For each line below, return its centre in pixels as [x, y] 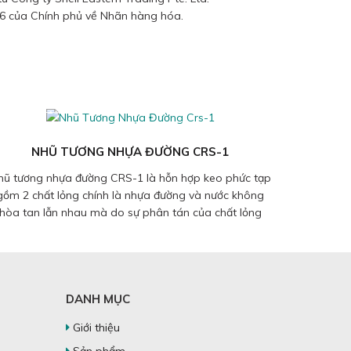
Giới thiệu [94, 328]
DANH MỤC [98, 299]
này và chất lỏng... [130, 230]
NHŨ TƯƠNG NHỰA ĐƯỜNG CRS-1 [130, 152]
